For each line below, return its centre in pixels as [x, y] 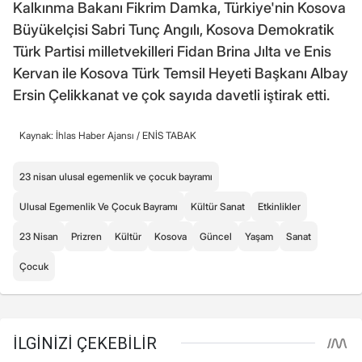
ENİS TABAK [169, 135]
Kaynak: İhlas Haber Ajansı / [81, 135]
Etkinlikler [279, 206]
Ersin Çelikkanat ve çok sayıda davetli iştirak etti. [171, 95]
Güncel [216, 236]
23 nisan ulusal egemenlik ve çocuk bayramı [116, 176]
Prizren [86, 236]
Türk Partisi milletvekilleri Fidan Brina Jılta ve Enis [172, 51]
